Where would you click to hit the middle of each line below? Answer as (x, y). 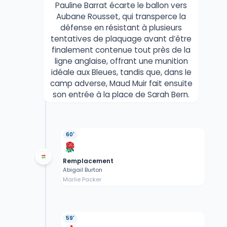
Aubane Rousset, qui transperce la (121, 17)
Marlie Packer (82, 180)
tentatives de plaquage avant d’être (121, 39)
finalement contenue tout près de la (121, 50)
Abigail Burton (82, 170)
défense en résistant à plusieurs (121, 28)
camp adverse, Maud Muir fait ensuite (121, 84)
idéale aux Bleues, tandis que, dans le (121, 72)
